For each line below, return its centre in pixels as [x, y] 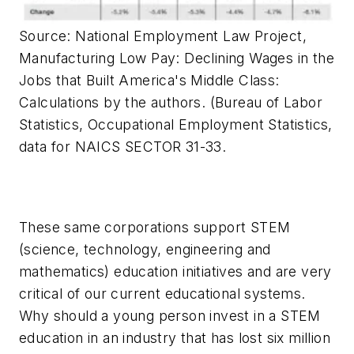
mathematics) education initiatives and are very [175, 271]
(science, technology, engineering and [145, 249]
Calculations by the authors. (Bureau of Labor [171, 103]
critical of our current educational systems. [162, 293]
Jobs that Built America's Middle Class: [149, 81]
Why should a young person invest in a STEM [170, 315]
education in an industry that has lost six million [175, 337]
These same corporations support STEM [155, 227]
